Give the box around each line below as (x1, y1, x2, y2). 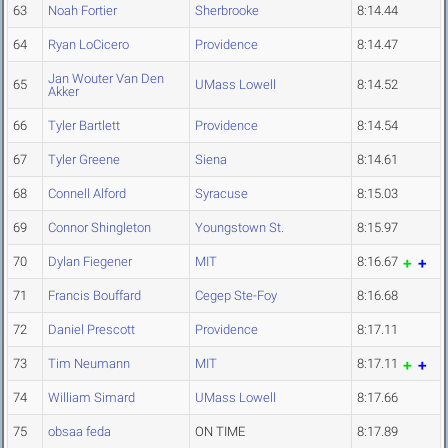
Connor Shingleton (48, 220, 151, 236)
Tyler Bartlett (48, 118, 120, 134)
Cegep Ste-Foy (195, 288, 277, 304)
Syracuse (195, 186, 248, 202)
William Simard (48, 390, 135, 406)
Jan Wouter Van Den (48, 71, 164, 87)
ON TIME (195, 424, 245, 440)
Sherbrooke (195, 3, 259, 19)
